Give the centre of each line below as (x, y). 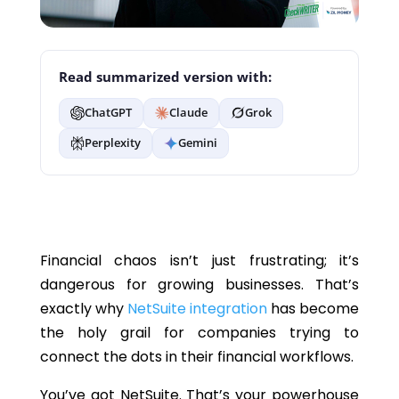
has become (313, 308)
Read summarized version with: (165, 77)
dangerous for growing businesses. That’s (199, 284)
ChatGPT (108, 113)
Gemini (197, 143)
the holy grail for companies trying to (199, 332)
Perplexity (112, 143)
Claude (188, 113)
